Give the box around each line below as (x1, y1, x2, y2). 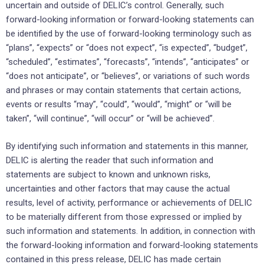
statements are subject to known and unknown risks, (6, 169, 210, 180)
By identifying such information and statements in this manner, (6, 140, 248, 151)
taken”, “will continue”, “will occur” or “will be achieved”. (6, 113, 214, 124)
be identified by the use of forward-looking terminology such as (6, 28, 252, 39)
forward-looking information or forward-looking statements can (6, 14, 254, 25)
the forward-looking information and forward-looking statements (6, 239, 258, 250)
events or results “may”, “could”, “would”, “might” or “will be (6, 99, 232, 110)
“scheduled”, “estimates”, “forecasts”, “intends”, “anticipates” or (6, 57, 249, 68)
